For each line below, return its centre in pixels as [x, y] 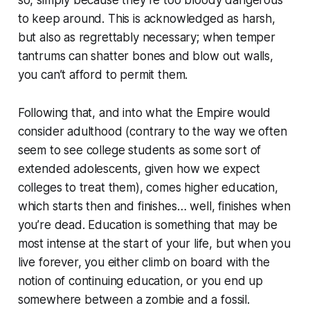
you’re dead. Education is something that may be [147, 225]
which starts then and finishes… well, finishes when [154, 206]
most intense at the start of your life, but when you [154, 243]
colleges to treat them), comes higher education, [148, 187]
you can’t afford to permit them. [103, 74]
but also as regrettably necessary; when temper [146, 37]
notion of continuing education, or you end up [140, 281]
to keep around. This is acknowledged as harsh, [146, 18]
